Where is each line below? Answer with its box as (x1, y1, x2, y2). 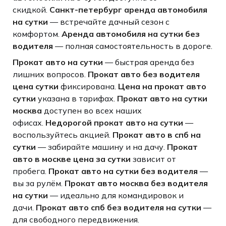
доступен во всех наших (41, 105, 142, 116)
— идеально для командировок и (47, 190, 184, 200)
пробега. (12, 165, 48, 176)
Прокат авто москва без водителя (64, 178, 208, 188)
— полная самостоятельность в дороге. (52, 40, 212, 51)
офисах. (12, 117, 45, 128)
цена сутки (12, 81, 59, 91)
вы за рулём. (12, 178, 65, 188)
